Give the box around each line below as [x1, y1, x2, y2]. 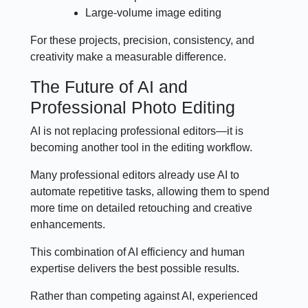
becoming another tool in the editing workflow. [30, 141, 253, 153]
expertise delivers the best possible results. [30, 262, 240, 274]
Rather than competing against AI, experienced [30, 289, 258, 302]
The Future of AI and [30, 76, 188, 96]
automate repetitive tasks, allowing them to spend [30, 185, 270, 197]
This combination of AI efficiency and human [30, 245, 245, 258]
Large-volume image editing [85, 6, 222, 19]
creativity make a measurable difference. [30, 50, 227, 63]
